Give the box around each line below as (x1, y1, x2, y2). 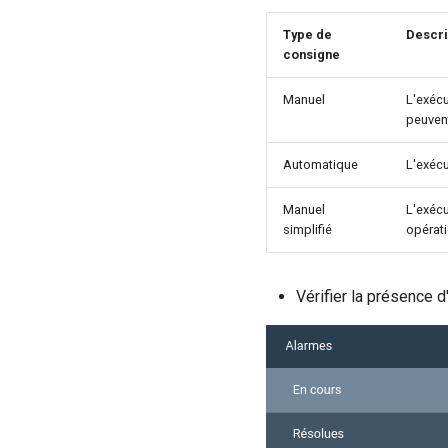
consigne (283, 47, 340, 63)
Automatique (283, 157, 358, 173)
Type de (283, 27, 332, 43)
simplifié (283, 222, 332, 238)
